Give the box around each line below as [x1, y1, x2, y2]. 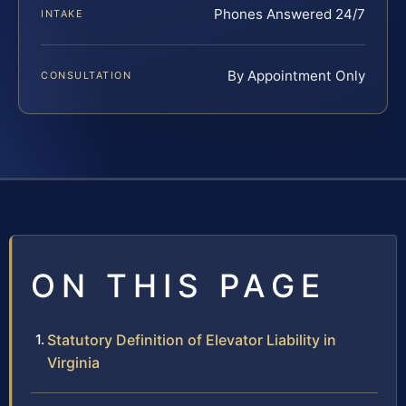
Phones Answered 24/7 [214, 5, 365, 24]
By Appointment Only [227, 67, 365, 85]
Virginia [47, 353, 100, 372]
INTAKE [41, 7, 84, 21]
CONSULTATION [41, 69, 132, 82]
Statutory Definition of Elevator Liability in [47, 331, 336, 350]
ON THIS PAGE [31, 266, 326, 305]
